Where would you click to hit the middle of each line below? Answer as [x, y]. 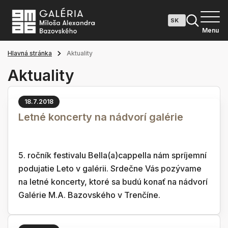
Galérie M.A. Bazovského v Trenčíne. [89, 195]
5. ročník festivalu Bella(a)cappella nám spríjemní [112, 155]
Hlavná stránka [30, 53]
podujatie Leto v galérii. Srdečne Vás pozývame [110, 168]
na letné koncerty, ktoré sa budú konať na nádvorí [113, 182]
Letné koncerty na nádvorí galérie [101, 117]
